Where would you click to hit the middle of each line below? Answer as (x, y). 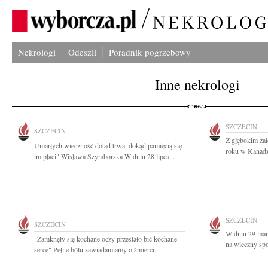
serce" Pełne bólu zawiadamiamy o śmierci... (97, 249)
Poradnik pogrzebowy (150, 52)
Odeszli (82, 52)
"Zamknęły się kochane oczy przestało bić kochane (106, 239)
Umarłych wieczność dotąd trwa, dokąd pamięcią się (108, 145)
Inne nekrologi (197, 84)
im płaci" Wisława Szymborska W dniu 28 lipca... (104, 156)
